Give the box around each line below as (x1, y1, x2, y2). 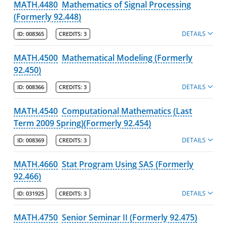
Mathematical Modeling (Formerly (62, 52, 193, 63)
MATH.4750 (14, 211, 58, 223)
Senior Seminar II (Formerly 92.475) (62, 211, 198, 223)
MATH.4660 (14, 158, 58, 170)
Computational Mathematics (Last (62, 105, 193, 117)
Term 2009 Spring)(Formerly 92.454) (14, 117, 152, 129)
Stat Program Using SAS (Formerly (62, 158, 194, 170)
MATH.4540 (14, 105, 58, 117)
